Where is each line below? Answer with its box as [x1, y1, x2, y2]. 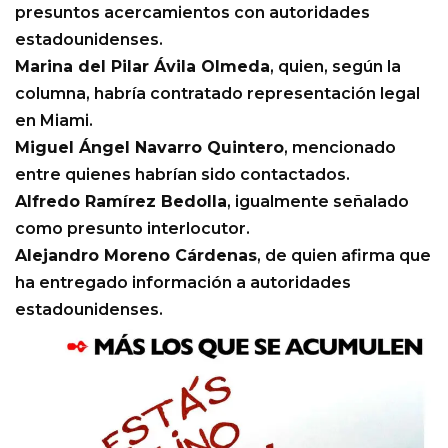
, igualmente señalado [227, 191, 409, 211]
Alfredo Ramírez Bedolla [15, 191, 227, 211]
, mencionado [284, 137, 396, 157]
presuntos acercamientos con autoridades [15, 2, 370, 22]
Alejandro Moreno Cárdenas [15, 245, 257, 265]
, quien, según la [270, 56, 401, 76]
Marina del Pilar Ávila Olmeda [15, 56, 270, 76]
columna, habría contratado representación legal [15, 83, 420, 103]
